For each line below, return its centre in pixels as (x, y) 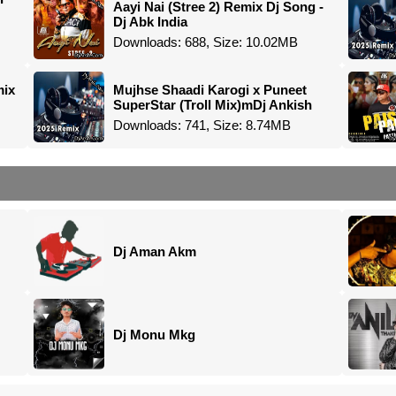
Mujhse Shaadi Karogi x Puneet (209, 89)
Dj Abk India (150, 21)
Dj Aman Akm (154, 251)
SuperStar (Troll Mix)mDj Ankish (212, 104)
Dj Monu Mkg (154, 334)
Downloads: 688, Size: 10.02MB (205, 42)
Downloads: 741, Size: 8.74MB (202, 125)
